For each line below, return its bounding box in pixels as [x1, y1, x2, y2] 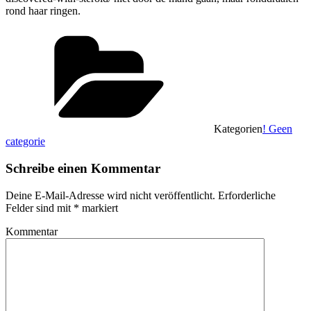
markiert [79, 201, 118, 214]
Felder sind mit [6, 201, 74, 214]
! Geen [262, 123, 292, 135]
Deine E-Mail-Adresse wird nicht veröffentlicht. [6, 189, 215, 201]
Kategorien [214, 123, 262, 135]
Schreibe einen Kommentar [6, 160, 160, 176]
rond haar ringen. [6, 5, 81, 17]
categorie [6, 135, 45, 148]
